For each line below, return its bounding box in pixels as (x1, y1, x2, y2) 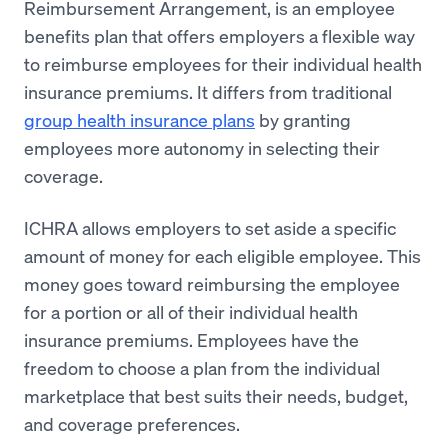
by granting (255, 107, 351, 132)
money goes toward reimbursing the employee (24, 271, 400, 296)
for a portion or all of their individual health (24, 299, 358, 324)
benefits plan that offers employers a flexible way (24, 23, 415, 48)
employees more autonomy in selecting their (24, 135, 380, 160)
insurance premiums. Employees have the (24, 327, 359, 352)
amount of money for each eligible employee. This (24, 243, 421, 268)
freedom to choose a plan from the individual (24, 355, 380, 380)
